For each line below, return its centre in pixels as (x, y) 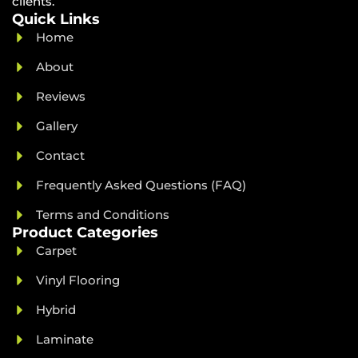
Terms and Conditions (103, 215)
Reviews (61, 97)
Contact (60, 156)
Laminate (65, 340)
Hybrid (56, 310)
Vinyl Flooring (78, 280)
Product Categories (85, 233)
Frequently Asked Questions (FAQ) (141, 185)
